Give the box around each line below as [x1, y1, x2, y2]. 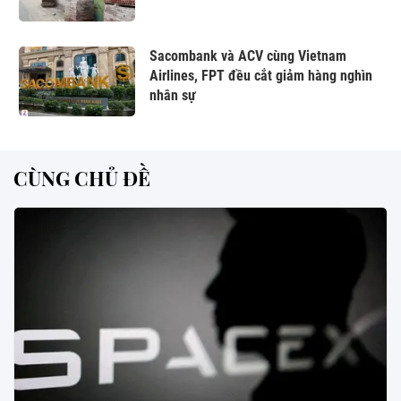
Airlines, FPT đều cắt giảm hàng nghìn [149, 67, 372, 84]
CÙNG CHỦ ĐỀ [13, 165, 150, 192]
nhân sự [149, 87, 196, 104]
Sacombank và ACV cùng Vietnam [149, 47, 346, 64]
